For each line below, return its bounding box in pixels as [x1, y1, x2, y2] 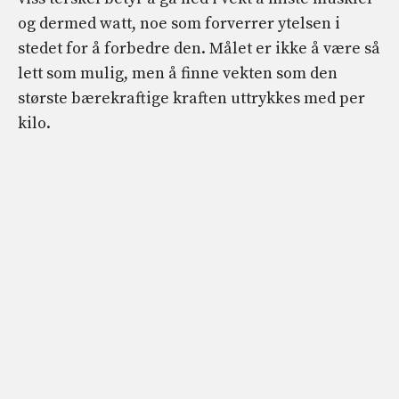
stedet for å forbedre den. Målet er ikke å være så [18, 38, 380, 60]
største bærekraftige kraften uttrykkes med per [18, 88, 365, 110]
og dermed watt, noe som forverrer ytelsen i [18, 13, 340, 35]
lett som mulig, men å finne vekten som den [18, 63, 338, 85]
